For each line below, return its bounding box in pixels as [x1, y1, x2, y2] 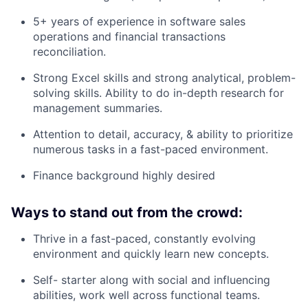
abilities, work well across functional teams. [33, 288, 260, 302]
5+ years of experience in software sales [33, 14, 245, 28]
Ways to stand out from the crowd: [11, 204, 243, 221]
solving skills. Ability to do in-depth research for [33, 86, 284, 100]
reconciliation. [33, 45, 106, 58]
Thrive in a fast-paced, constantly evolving [33, 232, 256, 245]
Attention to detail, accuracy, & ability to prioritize [33, 127, 293, 141]
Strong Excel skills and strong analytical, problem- [33, 71, 296, 85]
